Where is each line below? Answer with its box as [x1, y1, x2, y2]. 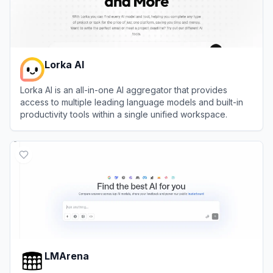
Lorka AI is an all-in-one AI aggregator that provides [20, 84, 227, 95]
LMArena [44, 249, 89, 262]
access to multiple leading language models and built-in [20, 96, 243, 107]
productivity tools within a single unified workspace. [20, 108, 227, 119]
